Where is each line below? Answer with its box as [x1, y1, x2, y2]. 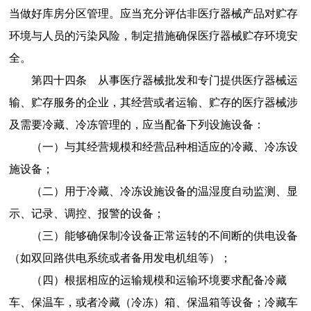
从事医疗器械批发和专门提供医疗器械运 [97, 74, 298, 86]
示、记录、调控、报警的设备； [8, 207, 165, 219]
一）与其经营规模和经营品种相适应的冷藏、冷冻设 [42, 140, 298, 153]
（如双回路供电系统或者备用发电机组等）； [8, 251, 231, 264]
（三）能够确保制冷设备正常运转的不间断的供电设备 [31, 229, 298, 242]
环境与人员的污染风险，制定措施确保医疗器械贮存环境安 [8, 29, 298, 42]
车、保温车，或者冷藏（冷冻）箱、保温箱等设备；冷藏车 [8, 296, 298, 308]
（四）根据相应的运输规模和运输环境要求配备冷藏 [31, 274, 287, 286]
